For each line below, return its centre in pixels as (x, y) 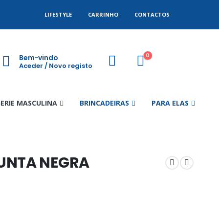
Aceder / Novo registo (56, 66)
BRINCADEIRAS (104, 103)
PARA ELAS (170, 103)
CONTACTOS (152, 14)
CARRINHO (103, 14)
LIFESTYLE (58, 14)
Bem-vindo (39, 57)
